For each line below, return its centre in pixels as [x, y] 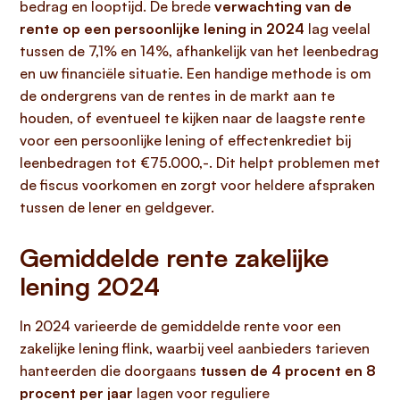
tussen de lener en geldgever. [117, 207]
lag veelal [337, 29]
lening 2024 [90, 286]
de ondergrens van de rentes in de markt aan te [177, 96]
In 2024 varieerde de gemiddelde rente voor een [180, 326]
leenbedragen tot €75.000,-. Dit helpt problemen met [200, 162]
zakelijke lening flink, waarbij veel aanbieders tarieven [195, 348]
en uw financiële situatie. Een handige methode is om [196, 73]
